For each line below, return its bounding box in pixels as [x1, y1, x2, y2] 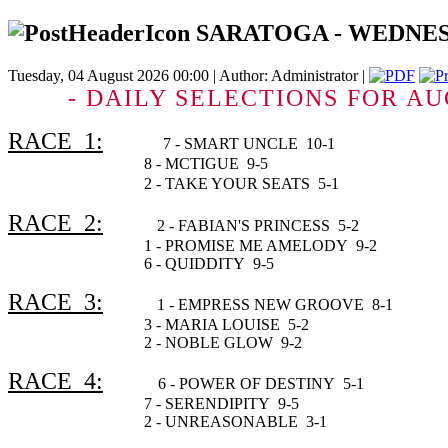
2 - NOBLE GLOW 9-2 [8, 333, 306, 351]
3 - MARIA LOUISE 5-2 [8, 315, 309, 333]
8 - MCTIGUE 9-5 [8, 154, 272, 172]
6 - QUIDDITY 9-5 [8, 254, 410, 272]
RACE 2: [8, 209, 103, 236]
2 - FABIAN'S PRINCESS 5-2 [157, 216, 367, 234]
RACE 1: [8, 127, 103, 154]
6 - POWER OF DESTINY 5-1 [158, 374, 364, 392]
